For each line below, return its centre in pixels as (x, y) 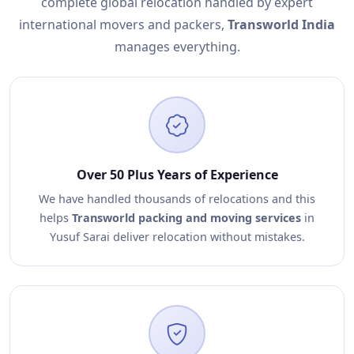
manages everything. (177, 47)
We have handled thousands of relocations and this (177, 199)
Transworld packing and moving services (186, 218)
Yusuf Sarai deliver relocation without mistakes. (177, 237)
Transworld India (281, 24)
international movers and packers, (123, 24)
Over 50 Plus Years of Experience (177, 175)
